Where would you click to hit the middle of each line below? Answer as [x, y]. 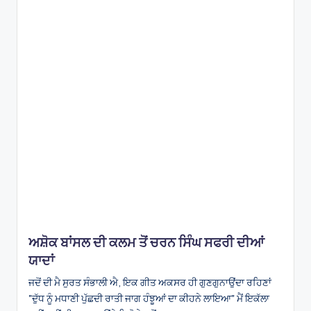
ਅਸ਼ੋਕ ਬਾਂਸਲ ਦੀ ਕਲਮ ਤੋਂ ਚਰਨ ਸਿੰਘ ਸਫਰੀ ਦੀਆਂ [146, 243]
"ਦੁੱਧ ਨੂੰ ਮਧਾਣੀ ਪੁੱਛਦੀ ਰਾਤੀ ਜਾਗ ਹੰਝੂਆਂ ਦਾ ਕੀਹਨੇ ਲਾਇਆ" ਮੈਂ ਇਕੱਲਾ [149, 299]
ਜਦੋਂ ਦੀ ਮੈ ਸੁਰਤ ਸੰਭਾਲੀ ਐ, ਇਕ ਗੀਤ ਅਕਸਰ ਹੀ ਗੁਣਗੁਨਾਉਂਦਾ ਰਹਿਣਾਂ [150, 283]
